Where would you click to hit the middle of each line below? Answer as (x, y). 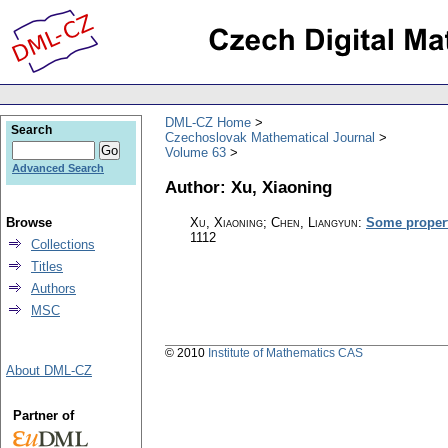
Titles (47, 266)
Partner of (43, 415)
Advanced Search (58, 168)
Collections (63, 244)
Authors (53, 288)
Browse (29, 222)
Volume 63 (195, 152)
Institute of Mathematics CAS (285, 353)
